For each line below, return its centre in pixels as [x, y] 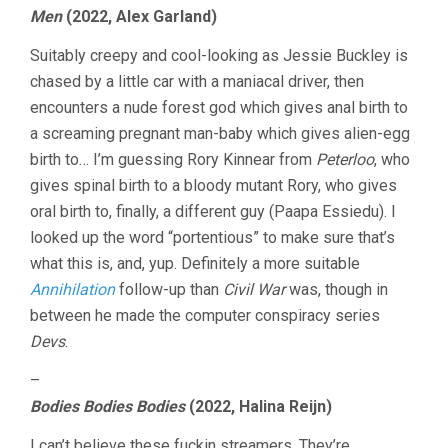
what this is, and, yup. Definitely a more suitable [195, 264]
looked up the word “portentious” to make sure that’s [212, 238]
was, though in [336, 290]
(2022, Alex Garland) [139, 17]
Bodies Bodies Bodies [107, 407]
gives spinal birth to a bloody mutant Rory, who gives [213, 186]
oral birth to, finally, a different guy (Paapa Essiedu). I [213, 212]
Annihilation [72, 290]
